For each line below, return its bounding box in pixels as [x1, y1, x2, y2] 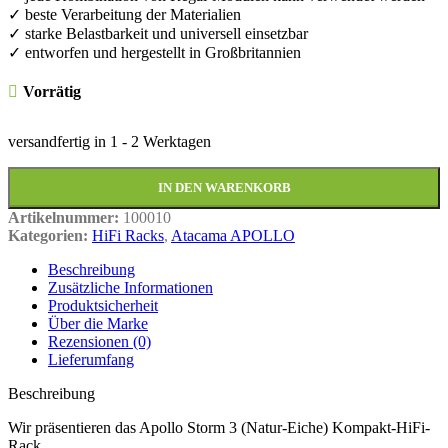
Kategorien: [8, 227, 88, 245]
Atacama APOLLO [171, 227, 295, 245]
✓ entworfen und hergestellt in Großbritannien [8, 44, 301, 62]
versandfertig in [8, 133, 110, 151]
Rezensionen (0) [48, 333, 151, 351]
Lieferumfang [48, 351, 134, 369]
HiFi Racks [92, 227, 164, 245]
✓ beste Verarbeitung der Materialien [8, 6, 241, 24]
